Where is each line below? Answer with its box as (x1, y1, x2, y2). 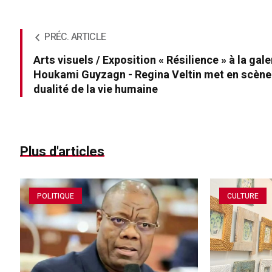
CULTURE (227, 191, 259, 202)
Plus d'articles (20, 142, 105, 161)
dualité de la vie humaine (33, 81, 158, 98)
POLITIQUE (37, 191, 75, 202)
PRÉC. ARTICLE (44, 30, 106, 44)
